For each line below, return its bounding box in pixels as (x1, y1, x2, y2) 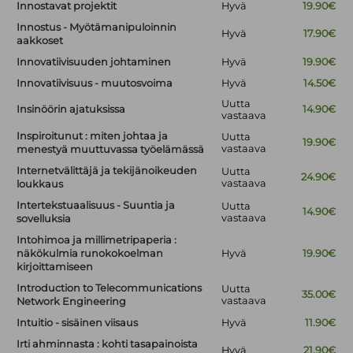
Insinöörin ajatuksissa (17, 103, 126, 116)
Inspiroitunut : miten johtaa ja (17, 130, 169, 143)
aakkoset (17, 35, 64, 47)
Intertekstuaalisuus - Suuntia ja (17, 199, 176, 212)
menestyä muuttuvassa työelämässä (17, 143, 205, 156)
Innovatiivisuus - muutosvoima (17, 77, 173, 90)
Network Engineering (17, 295, 127, 308)
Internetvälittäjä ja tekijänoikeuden (17, 165, 198, 177)
